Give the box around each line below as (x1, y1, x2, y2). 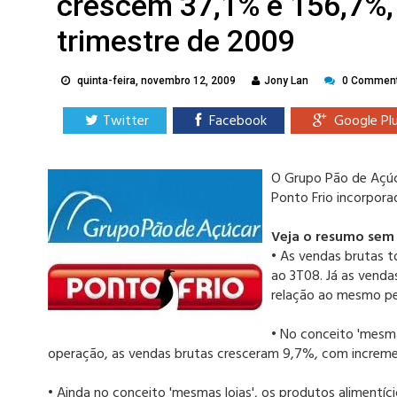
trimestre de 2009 (56, 23, 294, 59)
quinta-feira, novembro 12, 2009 (74, 74, 236, 88)
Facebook (205, 110, 267, 134)
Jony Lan (263, 74, 311, 88)
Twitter (102, 110, 149, 134)
